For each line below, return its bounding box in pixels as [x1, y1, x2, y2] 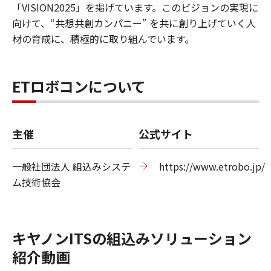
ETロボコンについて [12, 75, 146, 97]
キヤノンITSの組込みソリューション [12, 227, 252, 249]
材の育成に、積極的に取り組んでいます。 [12, 31, 194, 46]
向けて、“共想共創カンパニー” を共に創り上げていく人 [12, 15, 256, 30]
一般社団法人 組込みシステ [12, 158, 131, 174]
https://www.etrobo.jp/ [159, 158, 265, 174]
